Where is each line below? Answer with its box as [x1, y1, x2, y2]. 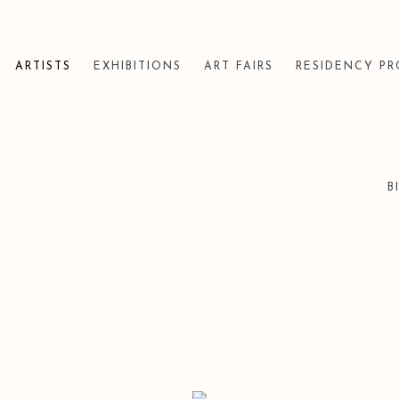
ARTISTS [15, 61, 71, 73]
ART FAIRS [204, 61, 273, 73]
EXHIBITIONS [94, 61, 182, 73]
